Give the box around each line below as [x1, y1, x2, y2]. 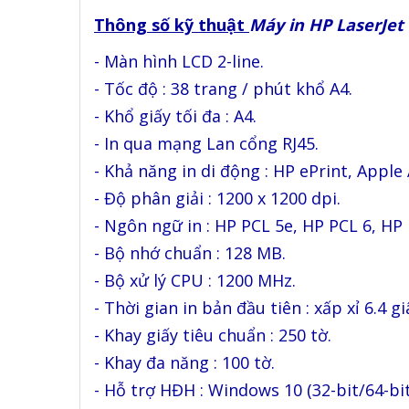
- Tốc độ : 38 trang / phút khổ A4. [94, 78, 352, 100]
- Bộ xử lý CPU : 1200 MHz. [94, 269, 296, 291]
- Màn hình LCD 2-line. [94, 50, 264, 72]
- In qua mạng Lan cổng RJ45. [94, 132, 319, 154]
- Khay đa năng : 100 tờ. [94, 351, 275, 373]
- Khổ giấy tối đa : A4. [94, 105, 257, 127]
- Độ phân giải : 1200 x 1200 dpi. [94, 187, 341, 209]
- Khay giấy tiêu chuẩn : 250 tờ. [94, 324, 331, 346]
